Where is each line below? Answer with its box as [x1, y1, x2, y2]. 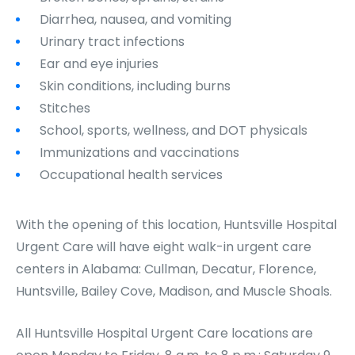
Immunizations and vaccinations [40, 143, 242, 162]
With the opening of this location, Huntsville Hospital [16, 216, 337, 234]
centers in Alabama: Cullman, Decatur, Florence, [16, 260, 316, 278]
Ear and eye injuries [40, 55, 162, 73]
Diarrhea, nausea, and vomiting [40, 10, 231, 29]
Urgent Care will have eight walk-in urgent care [16, 238, 311, 256]
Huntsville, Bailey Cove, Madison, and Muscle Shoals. [16, 282, 332, 300]
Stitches [40, 99, 90, 117]
